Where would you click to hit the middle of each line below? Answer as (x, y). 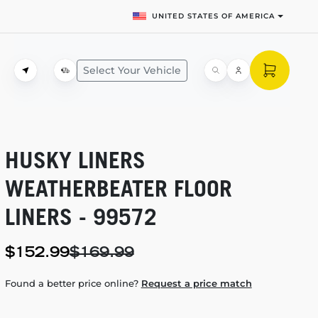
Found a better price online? (73, 283)
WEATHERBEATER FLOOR (118, 188)
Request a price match (196, 283)
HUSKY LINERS (75, 160)
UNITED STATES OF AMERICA (214, 16)
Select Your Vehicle (132, 70)
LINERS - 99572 (81, 216)
